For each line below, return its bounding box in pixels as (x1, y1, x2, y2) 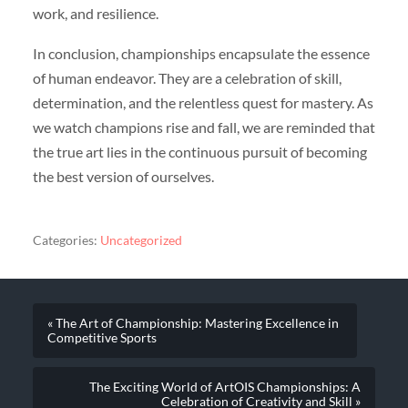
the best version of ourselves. (32, 167, 214, 185)
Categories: (32, 232, 97, 248)
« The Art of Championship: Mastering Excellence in (46, 315, 339, 331)
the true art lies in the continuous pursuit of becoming (32, 142, 367, 160)
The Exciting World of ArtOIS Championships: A (89, 379, 362, 394)
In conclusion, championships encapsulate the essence (32, 44, 370, 62)
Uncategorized (99, 232, 182, 248)
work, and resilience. (32, 5, 158, 23)
